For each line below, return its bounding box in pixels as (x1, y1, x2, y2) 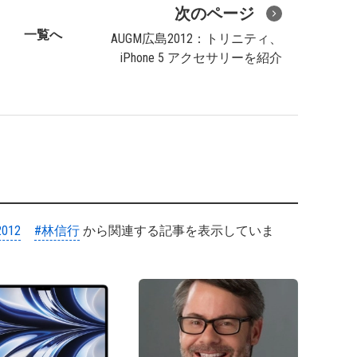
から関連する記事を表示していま (80, 223, 274, 238)
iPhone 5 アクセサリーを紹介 (120, 50, 282, 65)
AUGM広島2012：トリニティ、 (111, 31, 282, 46)
